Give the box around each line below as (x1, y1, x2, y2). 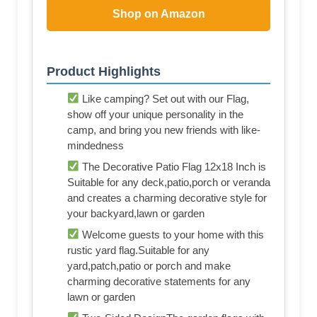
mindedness (67, 139, 124, 151)
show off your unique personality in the (67, 108, 243, 120)
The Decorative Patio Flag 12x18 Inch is (79, 160, 267, 173)
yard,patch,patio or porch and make (67, 259, 231, 272)
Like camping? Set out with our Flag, (79, 92, 250, 105)
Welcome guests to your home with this (79, 228, 265, 241)
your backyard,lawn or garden (67, 207, 204, 219)
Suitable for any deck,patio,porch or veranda (67, 175, 270, 188)
